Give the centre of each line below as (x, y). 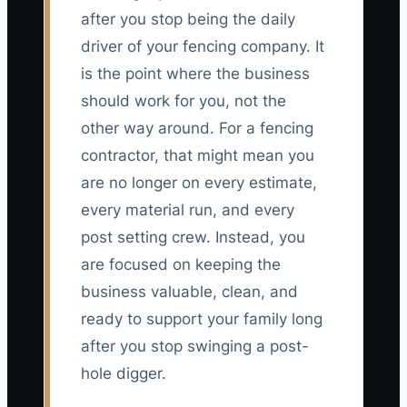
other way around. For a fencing (197, 129)
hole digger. (124, 374)
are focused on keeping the (181, 265)
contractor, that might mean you (198, 156)
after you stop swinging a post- (195, 347)
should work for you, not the (184, 101)
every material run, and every (188, 210)
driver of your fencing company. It (203, 47)
